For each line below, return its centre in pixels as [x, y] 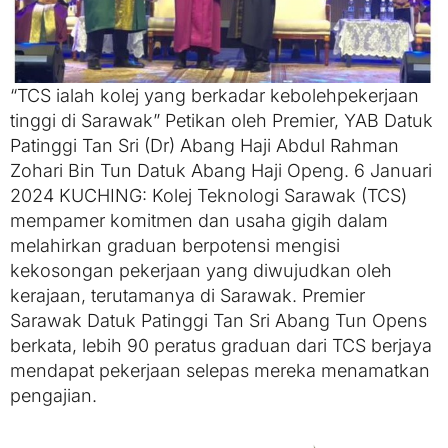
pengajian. [53, 396]
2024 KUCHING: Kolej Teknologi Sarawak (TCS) [208, 196]
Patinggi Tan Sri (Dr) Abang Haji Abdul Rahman [204, 146]
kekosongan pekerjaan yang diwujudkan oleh [201, 271]
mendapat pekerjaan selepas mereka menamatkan [220, 371]
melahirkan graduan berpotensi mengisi [175, 246]
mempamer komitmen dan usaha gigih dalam [199, 221]
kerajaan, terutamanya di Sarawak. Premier [187, 296]
